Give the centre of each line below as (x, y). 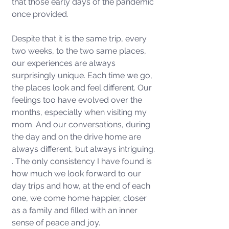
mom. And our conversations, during (82, 124)
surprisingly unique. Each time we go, (83, 75)
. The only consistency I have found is (83, 161)
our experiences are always (65, 63)
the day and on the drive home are (77, 137)
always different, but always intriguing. (84, 149)
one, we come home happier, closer (80, 198)
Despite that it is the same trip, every (80, 39)
